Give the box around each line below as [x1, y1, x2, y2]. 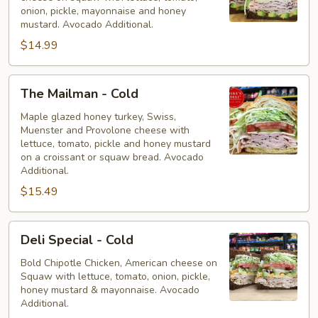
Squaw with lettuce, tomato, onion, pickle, [21, 269, 210, 283]
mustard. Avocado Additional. [21, 17, 153, 31]
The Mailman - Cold [21, 84, 138, 102]
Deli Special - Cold [21, 231, 133, 248]
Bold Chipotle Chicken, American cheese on [21, 256, 217, 270]
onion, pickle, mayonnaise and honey [21, 4, 186, 18]
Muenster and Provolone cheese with [21, 123, 190, 137]
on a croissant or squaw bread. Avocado [21, 150, 204, 164]
